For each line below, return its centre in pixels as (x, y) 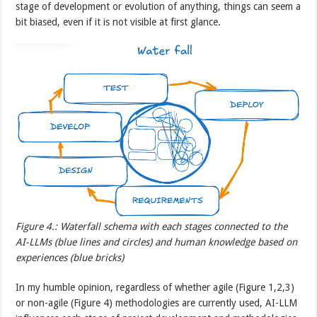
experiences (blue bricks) (70, 258)
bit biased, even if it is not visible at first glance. (119, 22)
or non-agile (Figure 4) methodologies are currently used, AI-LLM (157, 303)
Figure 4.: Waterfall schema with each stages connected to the (152, 227)
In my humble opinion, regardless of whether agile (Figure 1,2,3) (155, 288)
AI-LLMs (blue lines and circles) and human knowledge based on (157, 242)
